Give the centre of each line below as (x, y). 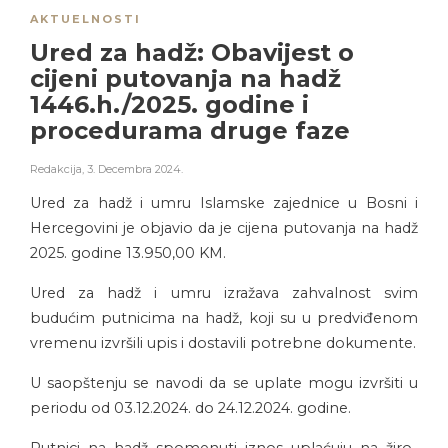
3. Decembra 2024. (135, 169)
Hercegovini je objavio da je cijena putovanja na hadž (224, 228)
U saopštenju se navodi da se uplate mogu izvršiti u (224, 383)
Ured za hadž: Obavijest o (192, 53)
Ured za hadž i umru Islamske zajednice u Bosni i (224, 203)
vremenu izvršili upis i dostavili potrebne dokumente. (223, 343)
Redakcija (56, 169)
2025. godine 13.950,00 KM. (128, 253)
